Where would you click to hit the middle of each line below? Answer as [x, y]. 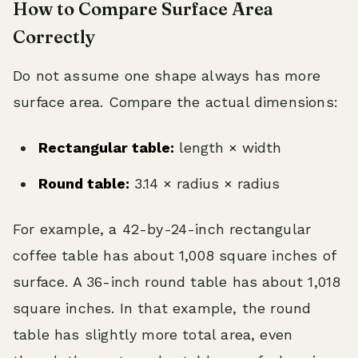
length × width [228, 147]
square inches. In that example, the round [162, 308]
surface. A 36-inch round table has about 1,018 [177, 282]
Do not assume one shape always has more [167, 76]
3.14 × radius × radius [205, 183]
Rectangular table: [106, 147]
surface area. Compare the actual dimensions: [175, 102]
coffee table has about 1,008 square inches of [175, 255]
